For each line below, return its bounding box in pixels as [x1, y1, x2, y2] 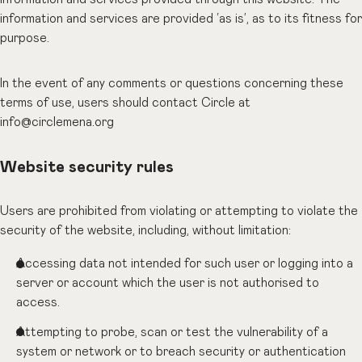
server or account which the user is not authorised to [16, 277, 320, 290]
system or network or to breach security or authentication [16, 345, 347, 358]
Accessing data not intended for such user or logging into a [16, 258, 354, 271]
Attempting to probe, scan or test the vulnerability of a [16, 326, 329, 339]
